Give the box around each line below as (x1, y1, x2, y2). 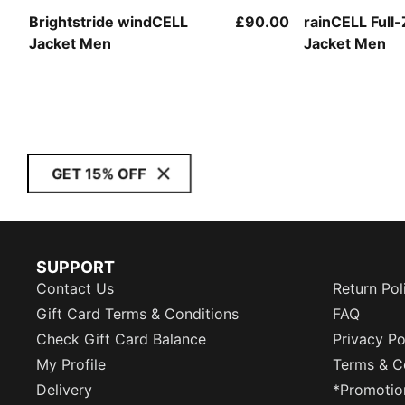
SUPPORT (36, 258, 115, 277)
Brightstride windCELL (29, 12, 188, 31)
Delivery (36, 381, 92, 399)
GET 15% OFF (52, 165, 146, 183)
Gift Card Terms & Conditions (36, 305, 239, 323)
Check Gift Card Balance (36, 330, 206, 348)
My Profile (36, 355, 106, 373)
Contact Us (36, 279, 114, 297)
